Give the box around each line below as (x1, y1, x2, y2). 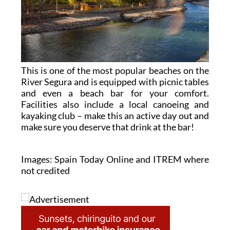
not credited (21, 164, 70, 176)
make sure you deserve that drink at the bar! (21, 121, 194, 132)
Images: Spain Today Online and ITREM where (21, 153, 209, 165)
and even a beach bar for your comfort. (21, 87, 209, 99)
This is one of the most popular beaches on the (21, 64, 209, 76)
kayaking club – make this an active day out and (21, 109, 209, 121)
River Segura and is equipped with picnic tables (21, 75, 209, 87)
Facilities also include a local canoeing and (21, 98, 209, 110)
